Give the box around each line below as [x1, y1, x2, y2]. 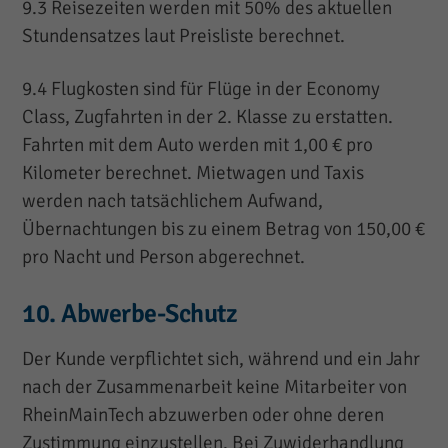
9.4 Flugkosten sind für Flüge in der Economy [22, 76, 381, 101]
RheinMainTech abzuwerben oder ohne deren [22, 402, 385, 427]
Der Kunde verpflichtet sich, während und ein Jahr [22, 346, 421, 371]
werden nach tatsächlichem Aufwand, [22, 188, 324, 213]
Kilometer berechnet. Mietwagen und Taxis [22, 160, 365, 185]
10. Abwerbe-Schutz [22, 297, 238, 330]
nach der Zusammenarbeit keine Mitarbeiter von [22, 374, 408, 399]
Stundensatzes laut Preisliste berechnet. [22, 23, 346, 48]
